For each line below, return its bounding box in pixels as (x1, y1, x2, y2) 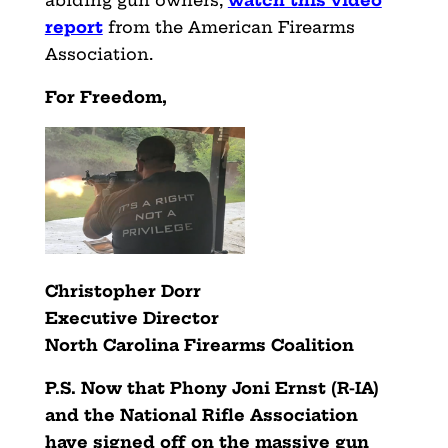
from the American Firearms (102, 16, 355, 37)
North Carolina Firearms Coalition (44, 334, 354, 355)
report (44, 16, 103, 37)
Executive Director (44, 307, 219, 328)
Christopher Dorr (44, 280, 201, 301)
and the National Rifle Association (44, 404, 358, 425)
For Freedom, (44, 86, 167, 107)
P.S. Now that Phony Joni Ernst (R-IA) (44, 377, 379, 398)
